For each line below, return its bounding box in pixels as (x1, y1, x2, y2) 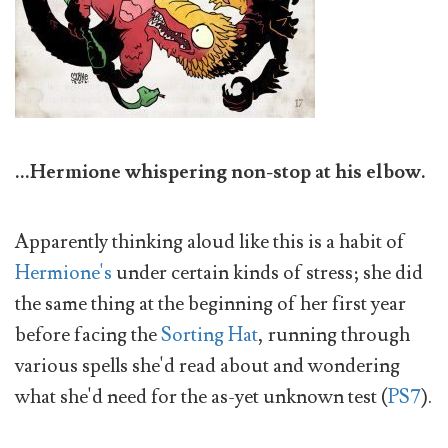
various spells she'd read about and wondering (15, 353, 400, 380)
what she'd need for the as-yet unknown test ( (15, 384, 388, 411)
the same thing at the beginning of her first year (15, 291, 406, 318)
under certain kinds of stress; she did (112, 260, 423, 287)
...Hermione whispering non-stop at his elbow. (15, 158, 426, 185)
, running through (258, 322, 410, 349)
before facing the (15, 322, 161, 349)
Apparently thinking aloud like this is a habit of (15, 229, 405, 256)
